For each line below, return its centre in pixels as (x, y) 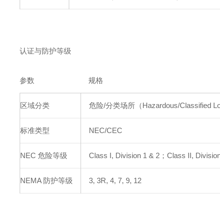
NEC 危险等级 (44, 155)
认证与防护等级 (46, 51)
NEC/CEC (106, 130)
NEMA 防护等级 (47, 180)
